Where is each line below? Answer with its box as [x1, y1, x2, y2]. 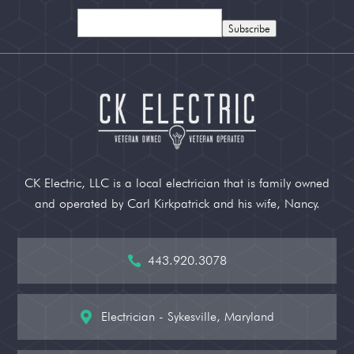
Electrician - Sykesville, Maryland [100, 308, 274, 324]
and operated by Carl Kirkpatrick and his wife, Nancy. [34, 195, 320, 211]
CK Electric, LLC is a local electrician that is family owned [24, 175, 330, 190]
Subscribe [228, 22, 270, 36]
